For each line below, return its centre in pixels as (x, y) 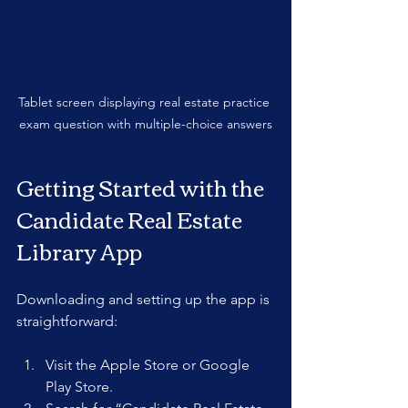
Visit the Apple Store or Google (149, 364)
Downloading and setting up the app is (145, 299)
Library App (79, 250)
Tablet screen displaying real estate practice (146, 102)
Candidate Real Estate (131, 218)
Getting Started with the (142, 186)
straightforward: (67, 321)
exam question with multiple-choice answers (146, 123)
